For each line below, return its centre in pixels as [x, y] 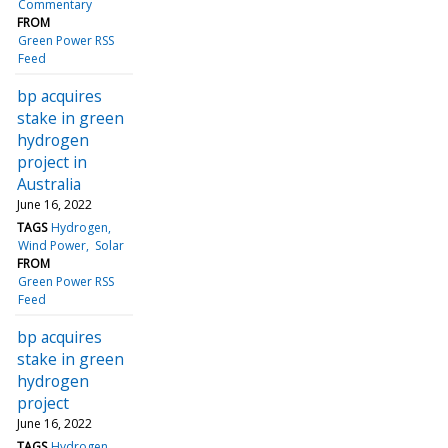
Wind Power [52, 245]
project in [52, 161]
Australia [49, 183]
